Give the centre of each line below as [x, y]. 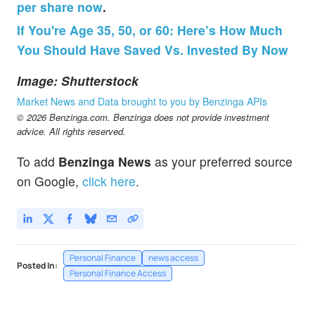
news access [173, 258]
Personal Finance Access [118, 274]
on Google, [48, 181]
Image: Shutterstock [78, 81]
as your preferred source [222, 162]
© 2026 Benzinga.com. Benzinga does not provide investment [143, 117]
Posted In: [37, 266]
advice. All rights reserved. [71, 131]
